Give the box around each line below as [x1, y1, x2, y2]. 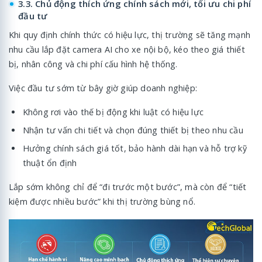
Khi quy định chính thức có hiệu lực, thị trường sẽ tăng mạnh [9, 29, 251, 40]
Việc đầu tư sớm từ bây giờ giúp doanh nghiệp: [9, 82, 197, 94]
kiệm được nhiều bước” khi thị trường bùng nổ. [9, 195, 195, 207]
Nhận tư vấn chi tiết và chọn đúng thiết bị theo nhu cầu [22, 124, 243, 136]
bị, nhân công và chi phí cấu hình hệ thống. [9, 58, 178, 70]
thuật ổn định [22, 157, 77, 168]
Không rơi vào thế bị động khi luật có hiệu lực [22, 106, 204, 118]
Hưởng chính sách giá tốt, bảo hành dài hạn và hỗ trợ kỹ [22, 142, 247, 154]
